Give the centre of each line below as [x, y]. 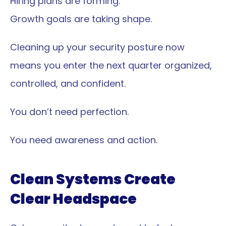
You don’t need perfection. [69, 112]
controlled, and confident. [68, 83]
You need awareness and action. [84, 140]
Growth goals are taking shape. [81, 19]
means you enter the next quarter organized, [111, 65]
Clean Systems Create [93, 179]
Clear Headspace [73, 199]
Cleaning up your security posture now [97, 47]
